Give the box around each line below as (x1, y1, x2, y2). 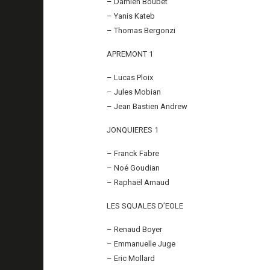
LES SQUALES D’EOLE (107, 201, 184, 210)
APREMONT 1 (107, 49, 154, 58)
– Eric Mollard (107, 253, 155, 263)
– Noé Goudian (107, 163, 160, 172)
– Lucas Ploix (107, 72, 154, 82)
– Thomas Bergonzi (107, 25, 176, 35)
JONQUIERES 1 (107, 125, 159, 134)
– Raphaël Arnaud (107, 177, 170, 187)
